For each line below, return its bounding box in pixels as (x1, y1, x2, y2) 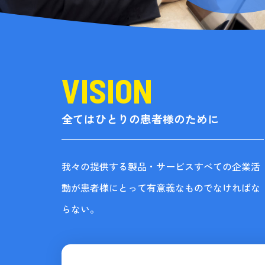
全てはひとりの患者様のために (62, 112, 219, 126)
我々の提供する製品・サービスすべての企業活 (62, 161, 260, 173)
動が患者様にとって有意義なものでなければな (62, 182, 260, 195)
